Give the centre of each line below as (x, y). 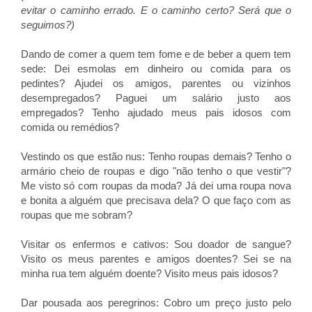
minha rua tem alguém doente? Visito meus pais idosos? (149, 273)
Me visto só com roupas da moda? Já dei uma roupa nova (156, 186)
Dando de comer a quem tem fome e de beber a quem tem (156, 54)
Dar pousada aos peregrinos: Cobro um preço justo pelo (156, 303)
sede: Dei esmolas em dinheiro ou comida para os (156, 69)
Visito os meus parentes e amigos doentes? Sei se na (156, 259)
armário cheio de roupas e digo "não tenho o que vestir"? (156, 171)
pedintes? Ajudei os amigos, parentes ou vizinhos (156, 83)
